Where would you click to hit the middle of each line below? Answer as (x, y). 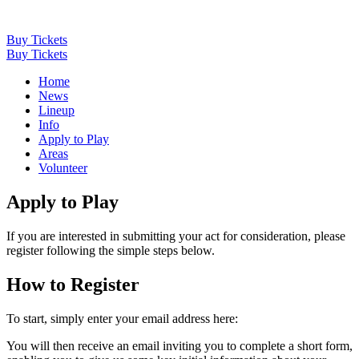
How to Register (73, 284)
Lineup (56, 110)
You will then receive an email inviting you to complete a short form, (179, 345)
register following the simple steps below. (111, 250)
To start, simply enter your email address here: (122, 318)
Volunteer (63, 168)
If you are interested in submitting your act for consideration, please (176, 236)
